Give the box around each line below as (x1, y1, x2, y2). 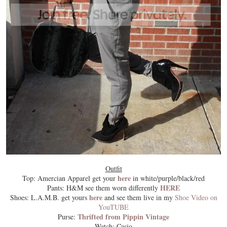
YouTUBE (98, 202, 129, 212)
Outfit (105, 164, 122, 174)
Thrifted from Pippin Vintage (78, 211, 169, 222)
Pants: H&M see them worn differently (47, 183, 160, 193)
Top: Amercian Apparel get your (22, 173, 118, 183)
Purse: (58, 212, 78, 222)
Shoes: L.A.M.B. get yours (10, 193, 89, 203)
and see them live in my (102, 193, 175, 203)
